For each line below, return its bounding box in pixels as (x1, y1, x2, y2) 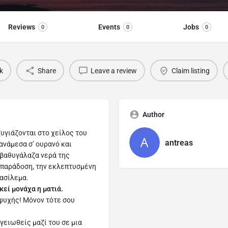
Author (142, 110, 164, 119)
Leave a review (90, 66, 137, 75)
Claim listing (171, 66, 210, 75)
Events (98, 23, 120, 32)
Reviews (8, 23, 35, 32)
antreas (165, 137, 193, 148)
